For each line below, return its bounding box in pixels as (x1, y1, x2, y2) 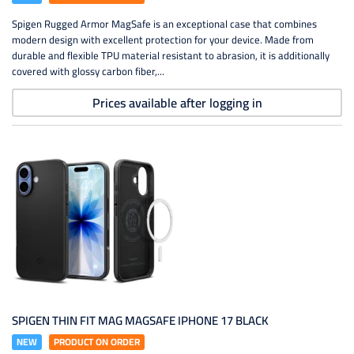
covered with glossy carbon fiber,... (12, 62, 164, 81)
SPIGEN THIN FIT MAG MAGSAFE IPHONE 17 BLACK (12, 309, 269, 332)
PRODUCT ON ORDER (54, 333, 140, 351)
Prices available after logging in (92, 91, 262, 115)
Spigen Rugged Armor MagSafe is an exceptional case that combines (12, 14, 317, 33)
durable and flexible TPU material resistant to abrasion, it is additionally (12, 46, 330, 65)
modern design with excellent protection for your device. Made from (12, 30, 314, 49)
